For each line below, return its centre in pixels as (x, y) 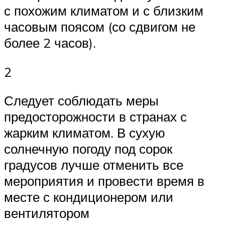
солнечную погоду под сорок (88, 149)
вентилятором (47, 213)
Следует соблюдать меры (81, 101)
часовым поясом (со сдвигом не (100, 27)
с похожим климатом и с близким (104, 11)
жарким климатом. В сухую (85, 133)
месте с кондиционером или (89, 197)
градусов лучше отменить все (94, 165)
